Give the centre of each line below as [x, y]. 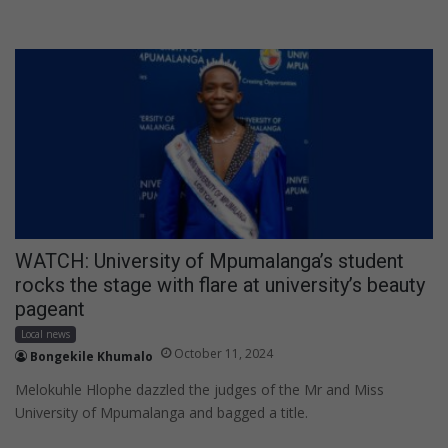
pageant [50, 308]
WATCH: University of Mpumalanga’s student [209, 260]
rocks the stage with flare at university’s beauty [220, 284]
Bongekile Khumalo [91, 356]
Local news [45, 333]
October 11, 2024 [223, 353]
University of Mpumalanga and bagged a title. [161, 412]
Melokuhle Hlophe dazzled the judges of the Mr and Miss [199, 389]
